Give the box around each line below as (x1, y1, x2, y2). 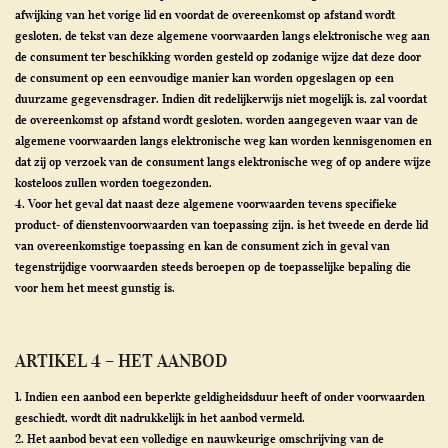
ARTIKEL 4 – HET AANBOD (15, 350, 227, 372)
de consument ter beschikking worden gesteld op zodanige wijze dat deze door (15, 49, 421, 64)
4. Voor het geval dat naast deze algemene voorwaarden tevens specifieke (15, 196, 397, 211)
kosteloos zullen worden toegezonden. (15, 175, 212, 190)
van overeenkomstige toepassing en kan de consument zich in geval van (15, 238, 390, 253)
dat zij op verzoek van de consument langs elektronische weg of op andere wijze (15, 154, 431, 169)
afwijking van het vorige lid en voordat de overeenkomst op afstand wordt (15, 7, 395, 22)
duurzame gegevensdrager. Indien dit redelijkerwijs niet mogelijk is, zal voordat (15, 91, 427, 106)
